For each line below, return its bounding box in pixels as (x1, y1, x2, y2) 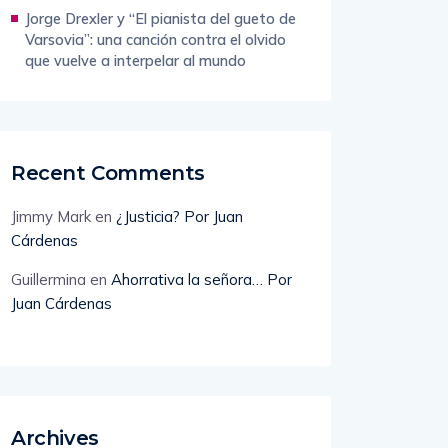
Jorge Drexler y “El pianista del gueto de (25, 9, 296, 29)
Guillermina (11, 270, 86, 290)
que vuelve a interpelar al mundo (25, 51, 246, 71)
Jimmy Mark (11, 207, 91, 227)
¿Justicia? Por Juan (116, 207, 243, 227)
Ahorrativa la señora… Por (111, 270, 292, 290)
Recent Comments (11, 161, 205, 186)
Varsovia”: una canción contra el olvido (25, 30, 286, 50)
